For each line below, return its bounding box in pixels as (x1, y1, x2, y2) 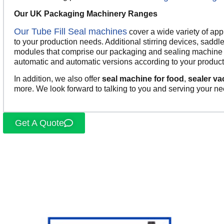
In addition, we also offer (14, 74, 102, 83)
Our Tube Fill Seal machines (14, 26, 127, 36)
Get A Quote (15, 117, 64, 128)
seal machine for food (102, 74, 184, 83)
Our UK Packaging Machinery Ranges (14, 9, 157, 18)
